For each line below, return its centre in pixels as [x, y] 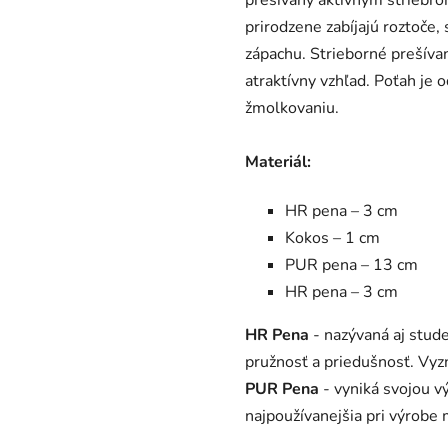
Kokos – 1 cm [333, 237]
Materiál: [278, 161]
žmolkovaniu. [292, 107]
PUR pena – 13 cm [352, 264]
